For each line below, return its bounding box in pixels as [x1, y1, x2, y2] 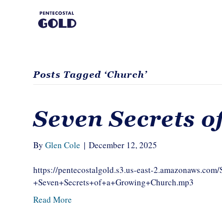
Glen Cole [45, 139, 81, 151]
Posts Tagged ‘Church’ [33, 69, 148, 80]
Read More [33, 194, 72, 205]
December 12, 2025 [89, 139, 158, 151]
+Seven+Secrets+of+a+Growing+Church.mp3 [33, 176, 194, 188]
